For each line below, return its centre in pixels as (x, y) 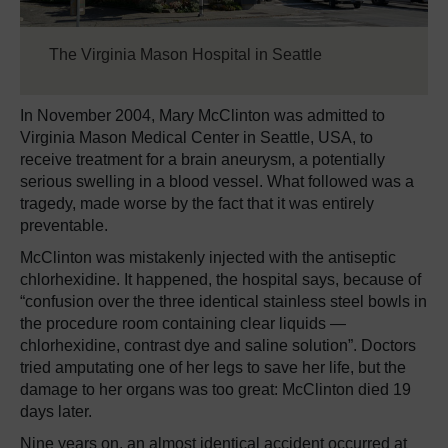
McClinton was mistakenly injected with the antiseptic (208, 258)
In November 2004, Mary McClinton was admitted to (202, 116)
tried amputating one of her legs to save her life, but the (213, 368)
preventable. (64, 226)
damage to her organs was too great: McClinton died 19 (215, 390)
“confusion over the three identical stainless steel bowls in (223, 302)
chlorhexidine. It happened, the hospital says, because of (220, 280)
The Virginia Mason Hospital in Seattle (185, 55)
